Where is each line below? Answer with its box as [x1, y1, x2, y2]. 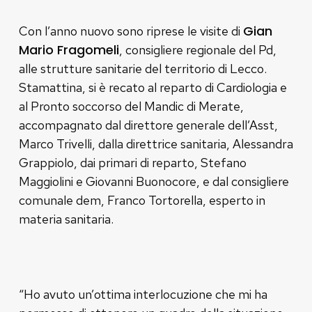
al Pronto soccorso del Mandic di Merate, [18, 97, 244, 114]
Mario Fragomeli [18, 40, 119, 58]
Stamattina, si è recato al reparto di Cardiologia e [18, 79, 287, 95]
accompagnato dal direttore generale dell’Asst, [18, 116, 278, 133]
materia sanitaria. [18, 210, 114, 227]
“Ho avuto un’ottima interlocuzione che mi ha [18, 286, 267, 302]
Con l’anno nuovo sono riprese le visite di [18, 22, 243, 39]
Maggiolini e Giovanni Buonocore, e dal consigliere [18, 173, 289, 189]
